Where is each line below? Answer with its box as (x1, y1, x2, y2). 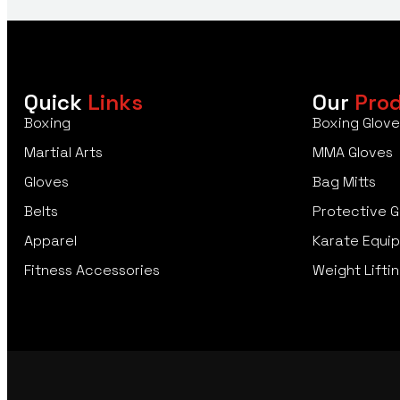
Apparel (24, 231, 77, 251)
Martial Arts (24, 143, 103, 162)
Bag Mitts (312, 172, 376, 192)
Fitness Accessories (24, 261, 160, 280)
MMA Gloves (312, 143, 393, 162)
